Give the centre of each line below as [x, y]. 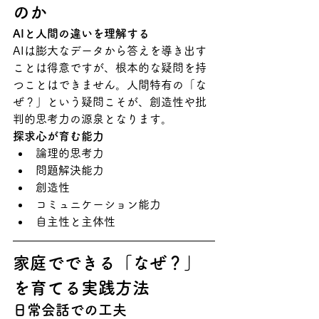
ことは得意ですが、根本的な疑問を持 [110, 67]
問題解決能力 [70, 170]
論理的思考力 [70, 153]
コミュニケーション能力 [98, 204]
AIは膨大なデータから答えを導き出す [110, 50]
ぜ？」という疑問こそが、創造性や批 [110, 101]
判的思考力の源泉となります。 [93, 119]
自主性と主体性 [75, 221]
